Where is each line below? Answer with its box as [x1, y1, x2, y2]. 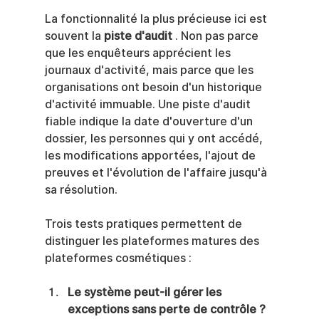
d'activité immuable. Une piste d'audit [44, 98, 253, 112]
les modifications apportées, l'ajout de [44, 149, 258, 163]
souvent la [44, 29, 104, 43]
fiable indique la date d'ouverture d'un [44, 115, 256, 129]
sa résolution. [44, 183, 117, 197]
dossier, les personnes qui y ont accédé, [44, 132, 266, 146]
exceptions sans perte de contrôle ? [67, 303, 266, 317]
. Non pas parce [172, 29, 261, 43]
